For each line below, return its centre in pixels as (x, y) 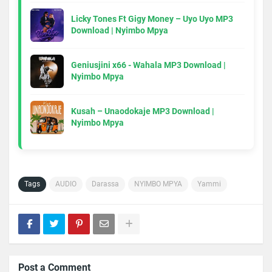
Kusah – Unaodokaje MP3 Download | (143, 111)
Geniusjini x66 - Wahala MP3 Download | (148, 65)
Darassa (105, 184)
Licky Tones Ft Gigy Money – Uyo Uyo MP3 (152, 19)
